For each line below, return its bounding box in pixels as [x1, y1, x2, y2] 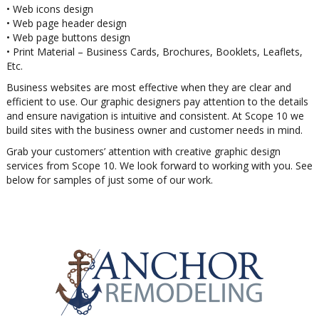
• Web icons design [6, 2, 93, 16]
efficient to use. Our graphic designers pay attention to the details [6, 95, 308, 109]
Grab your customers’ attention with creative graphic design [6, 145, 281, 159]
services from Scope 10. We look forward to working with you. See [6, 159, 313, 173]
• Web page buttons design [6, 31, 130, 45]
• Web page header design [6, 16, 127, 31]
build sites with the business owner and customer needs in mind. [6, 123, 303, 137]
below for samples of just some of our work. [6, 173, 213, 187]
